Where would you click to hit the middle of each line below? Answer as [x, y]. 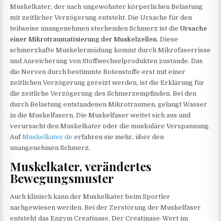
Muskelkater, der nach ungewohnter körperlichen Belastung [107, 7]
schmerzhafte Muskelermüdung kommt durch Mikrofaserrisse [110, 50]
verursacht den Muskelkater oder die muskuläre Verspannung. [110, 126]
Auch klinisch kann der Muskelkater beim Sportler [90, 196]
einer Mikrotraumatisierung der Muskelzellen [84, 39]
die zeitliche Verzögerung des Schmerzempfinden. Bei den [103, 93]
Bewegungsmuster [62, 178]
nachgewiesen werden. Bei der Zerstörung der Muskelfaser [106, 207]
